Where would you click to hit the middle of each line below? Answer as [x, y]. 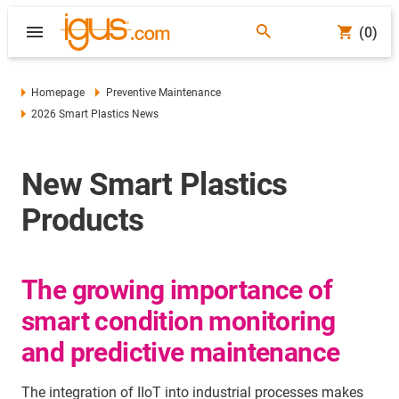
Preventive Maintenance [163, 93]
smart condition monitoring [179, 321]
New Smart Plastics [155, 185]
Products [83, 220]
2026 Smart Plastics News [95, 114]
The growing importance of [177, 290]
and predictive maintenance [181, 352]
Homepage [58, 93]
